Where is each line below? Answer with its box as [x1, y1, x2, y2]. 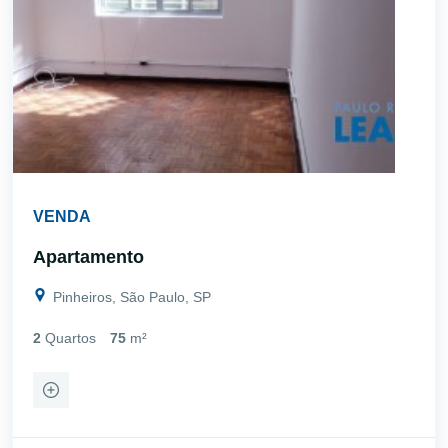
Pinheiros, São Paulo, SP [49, 288, 211, 305]
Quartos [45, 329, 96, 346]
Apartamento [33, 246, 144, 267]
